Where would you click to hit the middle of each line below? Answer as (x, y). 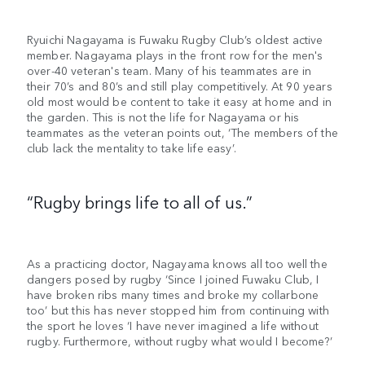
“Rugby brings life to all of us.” (140, 202)
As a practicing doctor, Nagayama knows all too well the (177, 264)
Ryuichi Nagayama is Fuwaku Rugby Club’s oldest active (175, 40)
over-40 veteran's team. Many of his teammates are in (169, 70)
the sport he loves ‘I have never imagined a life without (173, 325)
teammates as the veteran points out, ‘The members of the (182, 132)
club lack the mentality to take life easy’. (134, 148)
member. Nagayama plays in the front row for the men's (175, 55)
